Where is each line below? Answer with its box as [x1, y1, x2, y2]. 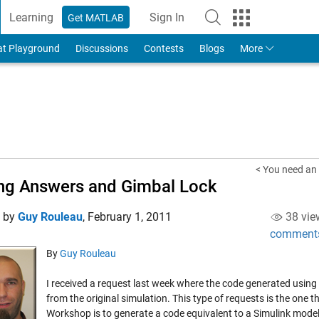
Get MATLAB [68, 11, 125, 23]
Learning [9, 10, 54, 24]
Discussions [75, 43, 128, 54]
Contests [143, 43, 184, 54]
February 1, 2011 [88, 210, 172, 224]
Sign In [150, 10, 185, 24]
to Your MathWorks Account [166, 18, 307, 31]
